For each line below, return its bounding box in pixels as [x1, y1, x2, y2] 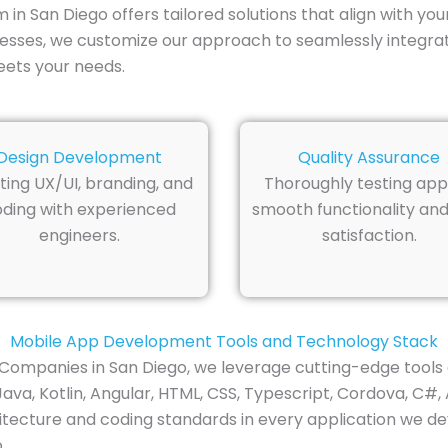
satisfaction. [321, 223, 417, 247]
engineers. [38, 223, 120, 247]
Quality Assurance [298, 145, 440, 169]
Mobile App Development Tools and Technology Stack [10, 330, 438, 354]
